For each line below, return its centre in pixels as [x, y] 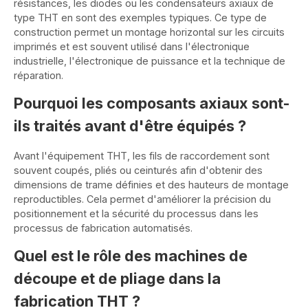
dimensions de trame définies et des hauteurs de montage [151, 184]
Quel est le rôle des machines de [131, 256]
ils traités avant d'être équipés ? [130, 125]
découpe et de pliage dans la [117, 279]
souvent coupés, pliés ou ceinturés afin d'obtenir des [138, 170]
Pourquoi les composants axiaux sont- [152, 103]
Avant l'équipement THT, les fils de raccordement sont [142, 155]
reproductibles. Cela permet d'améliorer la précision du [142, 199]
